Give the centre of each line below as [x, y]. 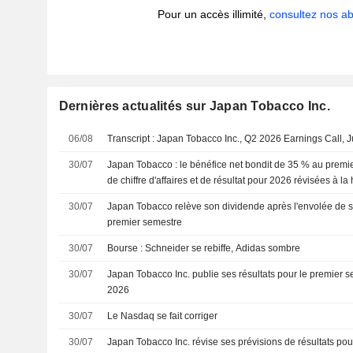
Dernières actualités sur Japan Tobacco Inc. [194, 106]
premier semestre [145, 222]
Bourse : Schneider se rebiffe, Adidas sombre [204, 248]
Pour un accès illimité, [214, 14]
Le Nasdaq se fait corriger [163, 316]
